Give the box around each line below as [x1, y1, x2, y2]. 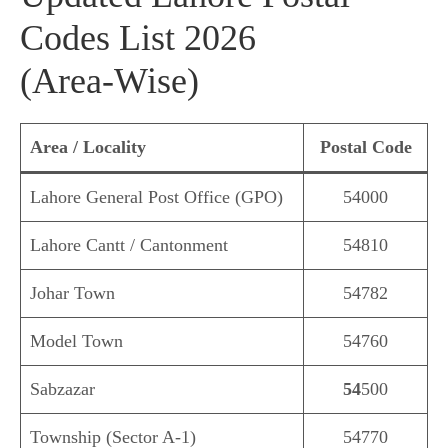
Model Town [30, 331, 123, 352]
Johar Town [30, 283, 115, 304]
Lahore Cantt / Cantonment [30, 235, 228, 256]
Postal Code [319, 137, 412, 158]
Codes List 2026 [20, 18, 256, 59]
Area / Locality [30, 137, 146, 158]
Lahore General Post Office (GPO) [30, 187, 283, 208]
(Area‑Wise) [20, 61, 199, 102]
